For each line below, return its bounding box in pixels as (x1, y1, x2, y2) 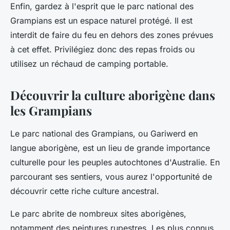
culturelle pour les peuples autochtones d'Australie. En (10, 157, 220, 168)
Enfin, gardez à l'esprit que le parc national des (10, 1, 194, 12)
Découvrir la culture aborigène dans (10, 87, 215, 104)
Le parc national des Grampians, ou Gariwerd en (10, 128, 198, 139)
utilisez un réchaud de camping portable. (10, 59, 168, 69)
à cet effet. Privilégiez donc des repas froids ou (10, 44, 195, 55)
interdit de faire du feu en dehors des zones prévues (10, 30, 213, 41)
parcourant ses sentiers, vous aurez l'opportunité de (10, 171, 212, 182)
